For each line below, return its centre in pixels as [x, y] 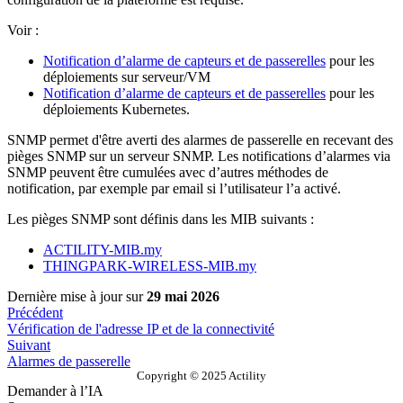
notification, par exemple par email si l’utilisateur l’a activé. [174, 189]
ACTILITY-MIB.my [103, 250]
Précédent [35, 313]
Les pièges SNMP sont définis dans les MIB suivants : [161, 219]
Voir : [23, 31]
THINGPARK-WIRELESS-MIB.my [150, 266]
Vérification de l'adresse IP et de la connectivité [141, 329]
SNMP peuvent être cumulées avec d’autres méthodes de [168, 173]
